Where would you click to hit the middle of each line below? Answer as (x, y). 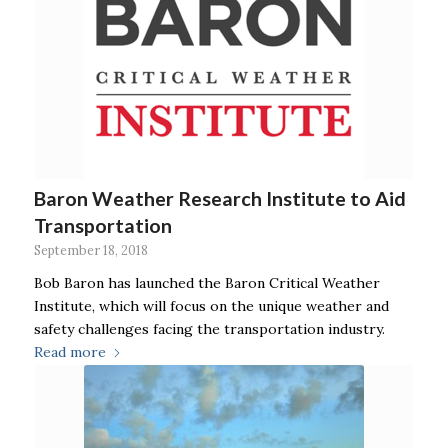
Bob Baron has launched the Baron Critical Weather (206, 283)
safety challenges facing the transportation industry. (209, 329)
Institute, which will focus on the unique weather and (211, 306)
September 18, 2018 (90, 250)
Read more (69, 352)
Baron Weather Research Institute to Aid (219, 199)
